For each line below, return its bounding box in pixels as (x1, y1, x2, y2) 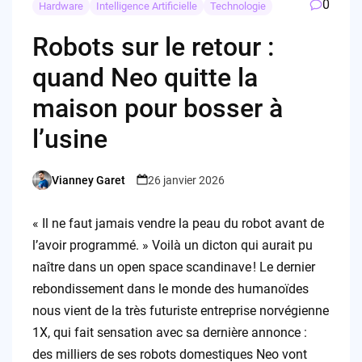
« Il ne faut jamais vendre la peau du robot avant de (32, 216, 324, 232)
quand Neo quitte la (32, 62, 258, 94)
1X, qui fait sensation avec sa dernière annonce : (32, 325, 307, 341)
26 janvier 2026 (147, 173, 225, 187)
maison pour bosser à (32, 93, 283, 124)
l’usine (32, 124, 107, 155)
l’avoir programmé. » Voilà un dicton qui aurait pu (32, 238, 313, 254)
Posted (31, 180, 67, 194)
